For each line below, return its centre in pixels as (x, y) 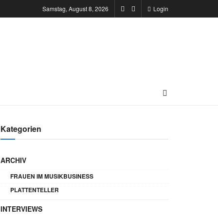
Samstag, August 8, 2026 (75, 9)
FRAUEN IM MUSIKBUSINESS (52, 176)
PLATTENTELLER (35, 190)
